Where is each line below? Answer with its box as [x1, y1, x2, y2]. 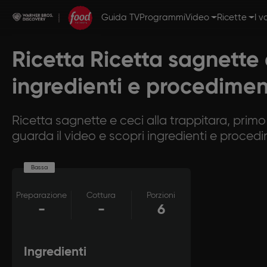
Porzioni [147, 191, 176, 200]
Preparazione [16, 191, 67, 200]
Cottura [86, 191, 116, 200]
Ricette [217, 13, 247, 22]
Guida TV [101, 13, 139, 22]
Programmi [139, 13, 185, 22]
